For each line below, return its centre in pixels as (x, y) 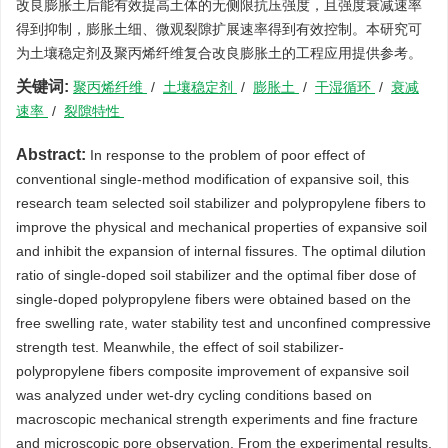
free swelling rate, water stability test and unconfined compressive (223, 323)
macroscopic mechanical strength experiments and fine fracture (217, 419)
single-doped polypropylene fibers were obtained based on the (213, 299)
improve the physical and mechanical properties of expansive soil (221, 227)
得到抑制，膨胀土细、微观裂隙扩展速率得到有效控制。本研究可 (219, 29)
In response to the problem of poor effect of (225, 155)
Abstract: (51, 154)
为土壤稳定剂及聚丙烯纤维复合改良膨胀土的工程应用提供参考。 (219, 53)
